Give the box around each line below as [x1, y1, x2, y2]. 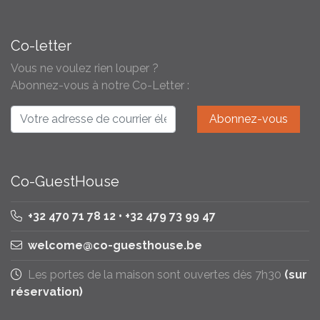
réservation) [11, 285, 83, 299]
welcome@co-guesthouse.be [28, 239, 202, 253]
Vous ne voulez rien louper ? [11, 61, 159, 75]
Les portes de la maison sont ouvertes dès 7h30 [25, 268, 284, 282]
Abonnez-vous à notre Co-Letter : [11, 78, 189, 92]
